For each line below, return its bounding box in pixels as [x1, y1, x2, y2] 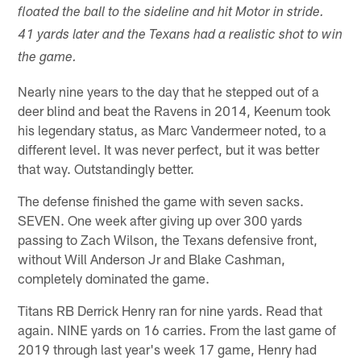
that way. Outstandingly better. [18, 160, 195, 177]
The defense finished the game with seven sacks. [18, 193, 305, 210]
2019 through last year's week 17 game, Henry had [18, 341, 317, 358]
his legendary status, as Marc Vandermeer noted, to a [18, 122, 327, 139]
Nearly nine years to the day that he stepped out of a [18, 83, 320, 100]
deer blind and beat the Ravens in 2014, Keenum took [18, 102, 331, 119]
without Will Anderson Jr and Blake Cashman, [18, 251, 286, 268]
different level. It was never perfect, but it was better [18, 141, 320, 158]
